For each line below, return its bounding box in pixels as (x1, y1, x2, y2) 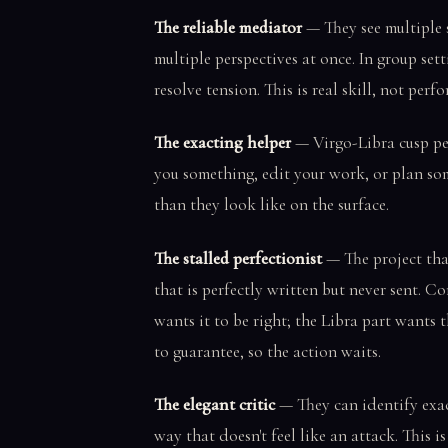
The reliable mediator (154, 17, 302, 39)
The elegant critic (154, 394, 275, 416)
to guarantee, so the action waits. (154, 340, 381, 362)
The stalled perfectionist (154, 247, 322, 269)
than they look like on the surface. (154, 194, 389, 216)
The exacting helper (154, 132, 291, 154)
